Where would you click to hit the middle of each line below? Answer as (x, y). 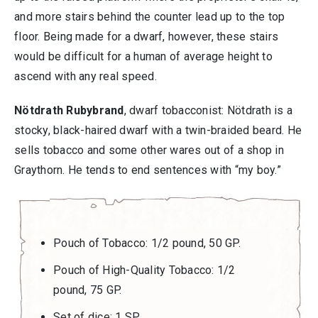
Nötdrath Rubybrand (69, 110)
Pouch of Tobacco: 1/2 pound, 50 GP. (147, 243)
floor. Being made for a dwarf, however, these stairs (146, 37)
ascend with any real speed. (86, 76)
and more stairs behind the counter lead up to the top (150, 17)
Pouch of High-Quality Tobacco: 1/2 (144, 270)
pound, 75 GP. (88, 290)
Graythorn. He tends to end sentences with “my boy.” (148, 170)
